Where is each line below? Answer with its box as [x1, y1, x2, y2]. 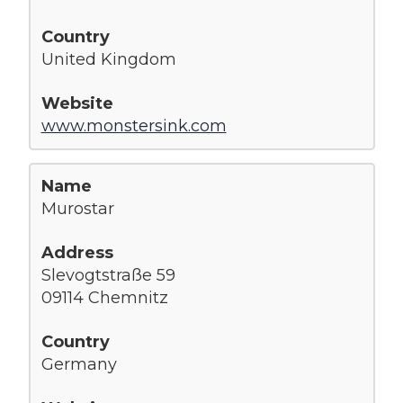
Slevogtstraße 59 [40, 264, 175, 285]
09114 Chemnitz [40, 287, 168, 308]
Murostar [40, 198, 114, 219]
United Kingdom [40, 49, 176, 69]
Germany [40, 354, 117, 374]
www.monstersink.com [40, 115, 227, 136]
